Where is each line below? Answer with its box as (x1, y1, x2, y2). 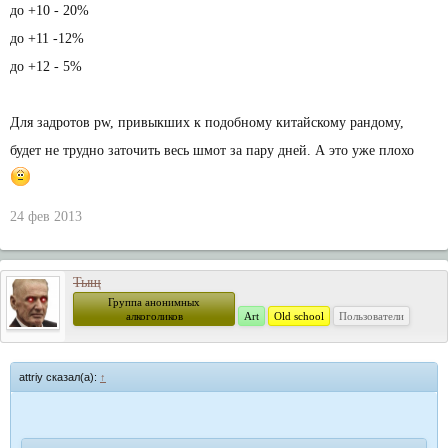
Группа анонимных (108, 296, 200, 308)
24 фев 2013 (10, 209, 82, 224)
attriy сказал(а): (19, 371, 100, 383)
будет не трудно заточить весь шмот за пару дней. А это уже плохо (10, 143, 414, 158)
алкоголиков (125, 310, 183, 322)
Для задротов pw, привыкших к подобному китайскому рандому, (10, 115, 404, 130)
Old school (274, 310, 324, 322)
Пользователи (339, 310, 404, 322)
